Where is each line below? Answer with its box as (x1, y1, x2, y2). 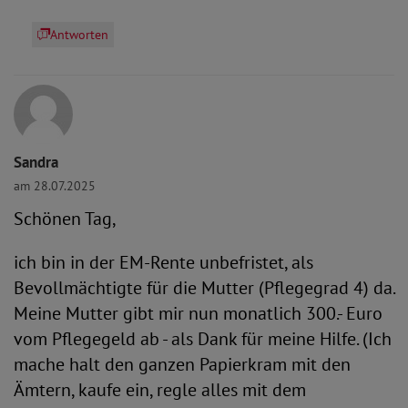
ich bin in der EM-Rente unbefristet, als (14, 250, 313, 274)
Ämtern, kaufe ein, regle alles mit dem (14, 378, 306, 402)
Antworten (50, 25, 108, 43)
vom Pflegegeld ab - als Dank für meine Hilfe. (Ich (14, 327, 392, 351)
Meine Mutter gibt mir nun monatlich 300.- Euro (14, 301, 382, 325)
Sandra (14, 152, 58, 172)
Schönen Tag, (14, 207, 117, 230)
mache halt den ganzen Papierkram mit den (14, 352, 351, 376)
